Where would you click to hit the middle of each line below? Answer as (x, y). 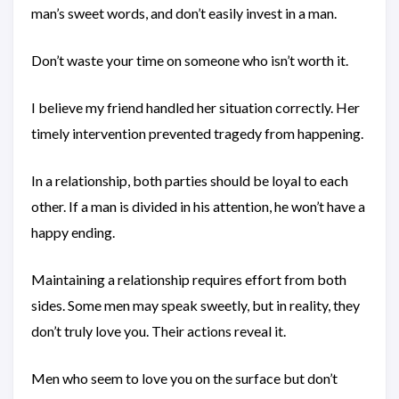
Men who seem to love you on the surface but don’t (184, 378)
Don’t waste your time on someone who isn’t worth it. (190, 60)
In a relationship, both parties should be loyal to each (190, 180)
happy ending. (73, 232)
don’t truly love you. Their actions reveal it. (159, 331)
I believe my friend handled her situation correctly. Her (195, 107)
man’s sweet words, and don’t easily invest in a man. (184, 13)
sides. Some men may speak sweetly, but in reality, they (195, 305)
